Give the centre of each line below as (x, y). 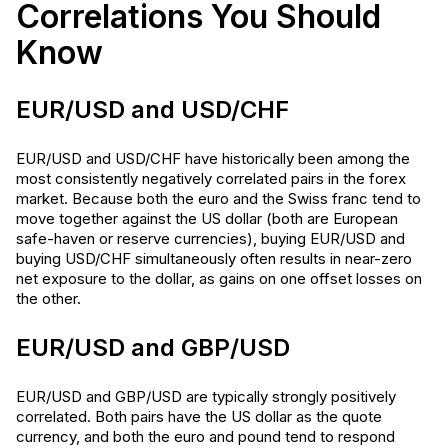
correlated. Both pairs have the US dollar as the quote (199, 416)
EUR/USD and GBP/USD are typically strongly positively (206, 396)
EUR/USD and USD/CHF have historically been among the (213, 158)
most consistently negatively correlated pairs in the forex (211, 178)
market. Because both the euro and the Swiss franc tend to (218, 198)
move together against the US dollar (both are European (207, 218)
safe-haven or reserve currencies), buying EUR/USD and (210, 238)
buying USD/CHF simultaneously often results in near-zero (214, 258)
